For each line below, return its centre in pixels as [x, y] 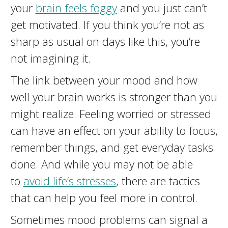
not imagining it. [50, 58]
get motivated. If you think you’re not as [107, 24]
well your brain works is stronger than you [114, 97]
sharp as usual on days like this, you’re [105, 41]
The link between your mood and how [104, 80]
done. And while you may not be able [102, 164]
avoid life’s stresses [69, 181]
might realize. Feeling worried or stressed [111, 113]
